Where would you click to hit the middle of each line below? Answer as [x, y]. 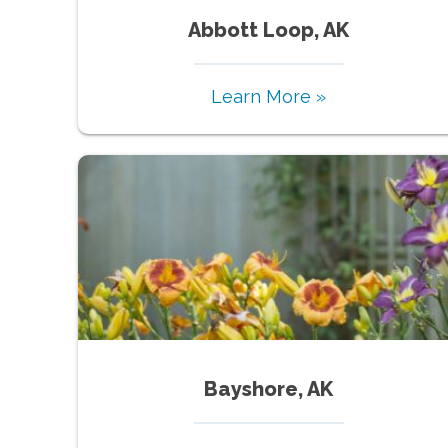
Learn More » [269, 96]
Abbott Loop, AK [269, 29]
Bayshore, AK [269, 388]
